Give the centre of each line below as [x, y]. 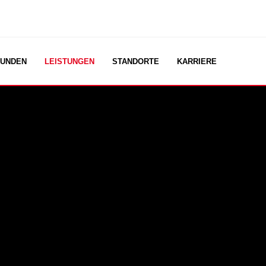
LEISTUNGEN [69, 61]
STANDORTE [135, 61]
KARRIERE [197, 61]
